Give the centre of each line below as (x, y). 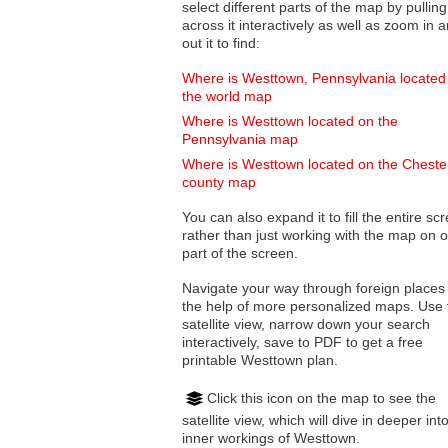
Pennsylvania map (240, 139)
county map (219, 182)
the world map (227, 96)
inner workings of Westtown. (271, 437)
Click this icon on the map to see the (321, 397)
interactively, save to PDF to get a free (302, 342)
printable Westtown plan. (260, 360)
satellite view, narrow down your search (225, 324)
